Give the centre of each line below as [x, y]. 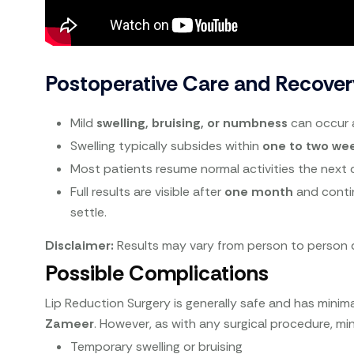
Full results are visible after [148, 191]
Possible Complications [157, 273]
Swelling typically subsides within [167, 145]
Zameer [70, 323]
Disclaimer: [80, 245]
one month [259, 191]
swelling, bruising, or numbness [192, 122]
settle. [89, 212]
